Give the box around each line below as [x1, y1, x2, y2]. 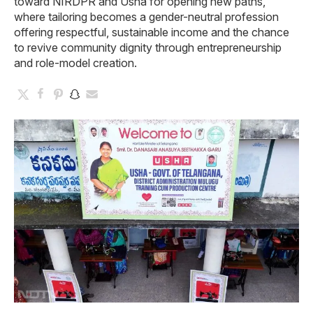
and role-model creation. [14, 55, 137, 70]
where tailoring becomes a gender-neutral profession [14, 9, 279, 24]
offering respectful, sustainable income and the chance [14, 24, 289, 39]
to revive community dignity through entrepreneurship [14, 40, 282, 54]
